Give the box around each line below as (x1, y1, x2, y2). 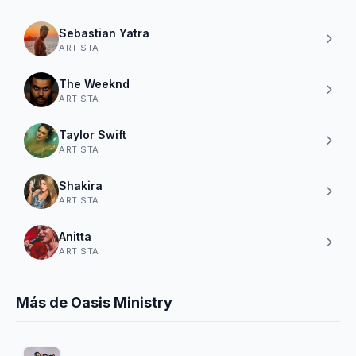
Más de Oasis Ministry (16, 294, 172, 311)
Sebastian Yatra (59, 25, 149, 40)
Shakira (59, 178, 103, 192)
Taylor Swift (59, 127, 126, 141)
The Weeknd (59, 76, 130, 91)
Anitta (59, 229, 91, 243)
